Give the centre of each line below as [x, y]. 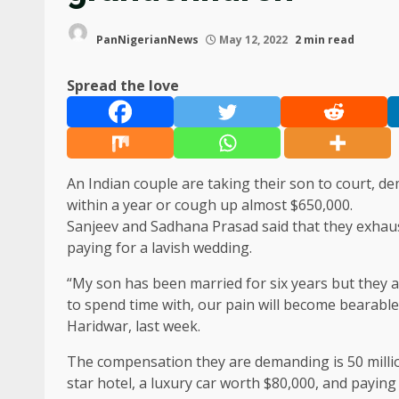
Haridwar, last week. [134, 326]
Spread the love [123, 85]
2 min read [325, 40]
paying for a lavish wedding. [159, 248]
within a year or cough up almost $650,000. [210, 205]
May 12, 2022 [253, 40]
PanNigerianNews [146, 40]
